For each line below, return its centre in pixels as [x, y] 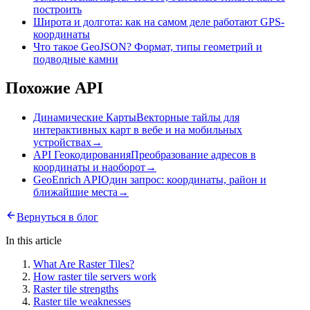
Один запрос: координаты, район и [184, 180]
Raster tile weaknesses [82, 302]
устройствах [62, 143]
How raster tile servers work [95, 277]
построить [57, 9]
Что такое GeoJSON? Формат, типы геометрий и [148, 46]
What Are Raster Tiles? [84, 264]
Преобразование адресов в [193, 155]
